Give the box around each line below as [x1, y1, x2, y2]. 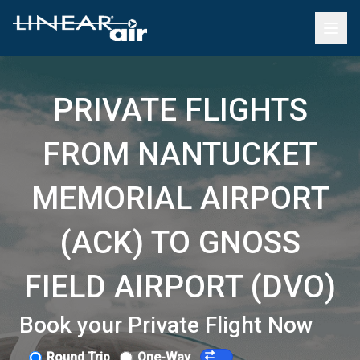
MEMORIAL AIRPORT [31, 180, 329, 217]
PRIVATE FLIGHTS [52, 92, 308, 129]
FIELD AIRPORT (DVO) [24, 268, 336, 305]
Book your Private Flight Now [19, 312, 313, 338]
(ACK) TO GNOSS [59, 224, 301, 261]
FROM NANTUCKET [43, 136, 317, 173]
